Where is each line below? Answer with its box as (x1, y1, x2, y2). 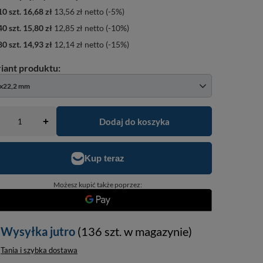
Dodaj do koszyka (99, 116, 170, 127)
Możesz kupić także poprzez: (53, 180, 142, 189)
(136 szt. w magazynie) (77, 225, 193, 238)
